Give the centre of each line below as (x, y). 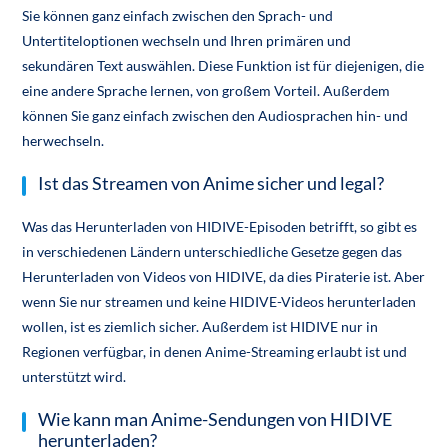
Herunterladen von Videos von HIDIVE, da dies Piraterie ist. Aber (224, 277)
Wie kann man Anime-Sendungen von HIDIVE (215, 420)
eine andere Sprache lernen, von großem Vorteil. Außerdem (206, 91)
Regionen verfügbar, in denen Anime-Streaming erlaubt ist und (215, 352)
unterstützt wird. (74, 377)
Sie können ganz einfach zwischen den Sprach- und (178, 16)
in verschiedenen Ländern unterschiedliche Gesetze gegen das (212, 252)
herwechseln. (63, 141)
